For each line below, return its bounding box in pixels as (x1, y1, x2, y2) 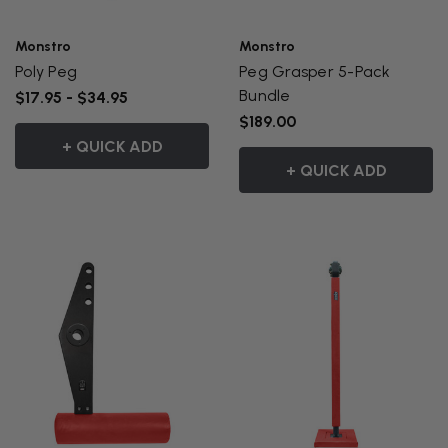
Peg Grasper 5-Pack (239, 61, 391, 81)
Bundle (239, 85, 291, 105)
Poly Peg (15, 61, 77, 81)
